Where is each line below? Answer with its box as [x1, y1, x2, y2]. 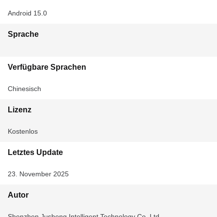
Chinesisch [8, 85, 41, 93]
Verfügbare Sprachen [8, 63, 86, 71]
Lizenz [8, 106, 31, 114]
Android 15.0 [8, 9, 47, 17]
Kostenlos [8, 127, 38, 135]
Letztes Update [8, 148, 63, 156]
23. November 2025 [8, 170, 69, 178]
